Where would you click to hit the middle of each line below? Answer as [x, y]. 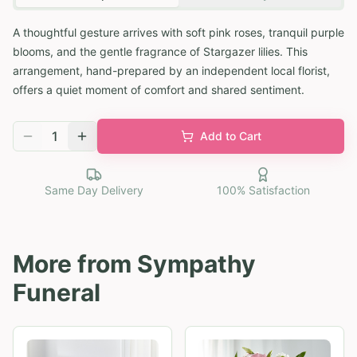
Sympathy [196, 263]
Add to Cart [230, 135]
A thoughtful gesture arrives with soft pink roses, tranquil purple [178, 32]
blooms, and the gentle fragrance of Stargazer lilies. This [160, 51]
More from [75, 263]
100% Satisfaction [263, 190]
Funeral [57, 292]
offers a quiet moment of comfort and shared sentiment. [159, 89]
